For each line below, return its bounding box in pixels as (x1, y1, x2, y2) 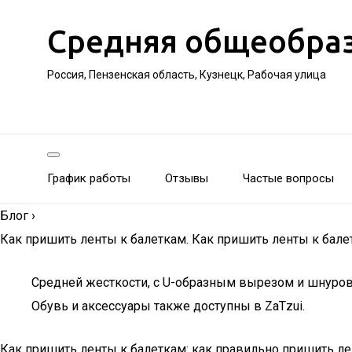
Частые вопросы (243, 171, 334, 185)
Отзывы (165, 171, 208, 185)
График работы (47, 171, 130, 185)
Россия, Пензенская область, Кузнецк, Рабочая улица (47, 68, 326, 81)
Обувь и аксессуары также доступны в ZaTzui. (31, 299, 305, 313)
